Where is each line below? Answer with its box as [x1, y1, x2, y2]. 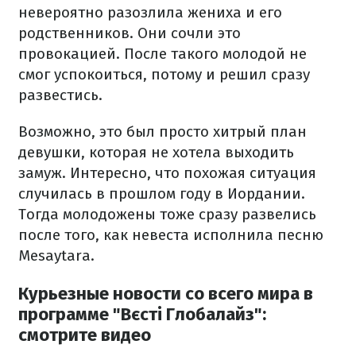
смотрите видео [18, 324, 151, 346]
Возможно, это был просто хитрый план [18, 122, 307, 141]
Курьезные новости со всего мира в [18, 283, 313, 305]
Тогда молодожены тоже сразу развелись [18, 205, 316, 224]
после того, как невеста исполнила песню [18, 226, 323, 245]
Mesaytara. [18, 246, 95, 265]
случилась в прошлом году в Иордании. [18, 184, 305, 203]
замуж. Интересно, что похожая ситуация [18, 164, 316, 183]
